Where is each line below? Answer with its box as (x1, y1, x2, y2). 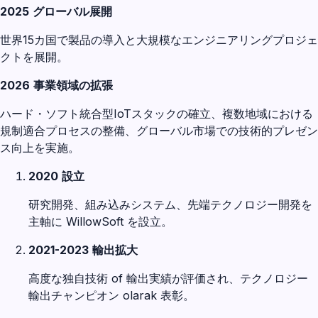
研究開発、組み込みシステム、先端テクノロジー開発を (28, 197, 312, 212)
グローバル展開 (33, 4, 112, 18)
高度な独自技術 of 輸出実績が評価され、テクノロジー (28, 270, 308, 285)
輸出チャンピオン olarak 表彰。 (28, 287, 194, 302)
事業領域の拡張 (33, 77, 113, 92)
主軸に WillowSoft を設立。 (28, 214, 172, 229)
